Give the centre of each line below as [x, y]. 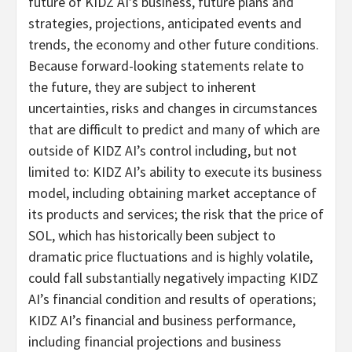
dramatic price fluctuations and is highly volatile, [170, 256]
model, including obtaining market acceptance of [172, 192]
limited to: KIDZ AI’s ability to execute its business [175, 171]
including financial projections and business [155, 341]
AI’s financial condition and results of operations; [172, 299]
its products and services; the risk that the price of [176, 214]
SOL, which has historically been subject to [152, 235]
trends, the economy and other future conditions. [174, 44]
